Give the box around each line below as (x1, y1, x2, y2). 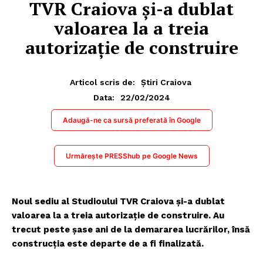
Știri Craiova (141, 77, 191, 87)
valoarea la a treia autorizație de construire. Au (12, 210, 224, 221)
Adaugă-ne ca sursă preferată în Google (62, 115, 201, 124)
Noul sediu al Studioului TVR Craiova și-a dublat (12, 195, 225, 207)
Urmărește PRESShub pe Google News (65, 151, 198, 160)
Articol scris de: (70, 77, 135, 87)
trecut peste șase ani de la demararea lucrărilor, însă (12, 224, 250, 235)
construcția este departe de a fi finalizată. (12, 238, 204, 249)
